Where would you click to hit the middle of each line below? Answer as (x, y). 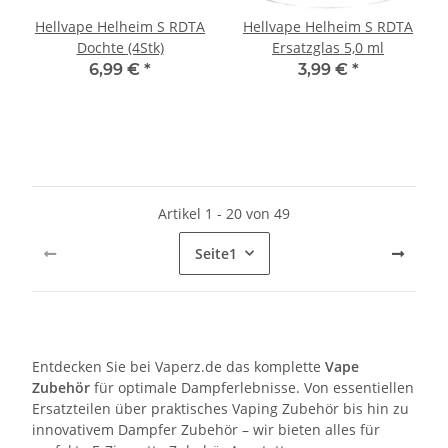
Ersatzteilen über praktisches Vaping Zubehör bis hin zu (220, 408)
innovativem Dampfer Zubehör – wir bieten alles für (206, 429)
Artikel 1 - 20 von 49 (224, 213)
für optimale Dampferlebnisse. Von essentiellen (252, 387)
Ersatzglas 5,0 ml (328, 47)
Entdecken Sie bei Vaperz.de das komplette (178, 366)
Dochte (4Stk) (120, 47)
